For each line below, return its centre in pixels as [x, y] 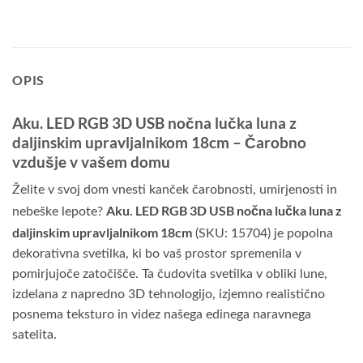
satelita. [34, 334]
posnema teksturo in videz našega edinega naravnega [162, 314]
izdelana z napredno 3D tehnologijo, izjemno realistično [169, 294]
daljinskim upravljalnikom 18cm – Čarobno [159, 143]
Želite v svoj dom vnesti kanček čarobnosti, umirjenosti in [175, 189]
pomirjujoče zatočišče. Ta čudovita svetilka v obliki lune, [170, 273]
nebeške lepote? [59, 211]
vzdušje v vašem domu [91, 162]
